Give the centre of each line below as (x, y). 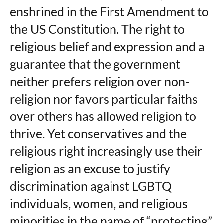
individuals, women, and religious (99, 203)
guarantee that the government (95, 64)
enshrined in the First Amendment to (109, 11)
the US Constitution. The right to (97, 29)
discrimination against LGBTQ (91, 186)
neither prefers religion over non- (100, 81)
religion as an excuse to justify (90, 168)
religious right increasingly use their (106, 151)
